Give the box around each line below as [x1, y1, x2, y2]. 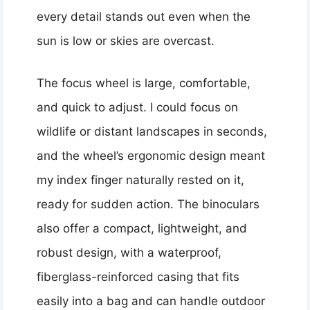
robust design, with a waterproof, [37, 245, 221, 259]
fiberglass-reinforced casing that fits [37, 269, 239, 284]
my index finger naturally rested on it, [37, 172, 244, 187]
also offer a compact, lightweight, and [37, 221, 247, 235]
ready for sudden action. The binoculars [37, 197, 259, 211]
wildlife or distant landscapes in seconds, [37, 124, 267, 138]
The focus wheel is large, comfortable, [37, 75, 250, 90]
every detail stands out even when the [37, 10, 250, 24]
